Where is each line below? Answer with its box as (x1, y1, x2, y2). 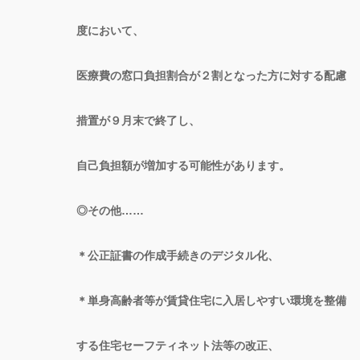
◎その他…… (76, 203, 144, 217)
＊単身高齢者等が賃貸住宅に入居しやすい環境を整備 (76, 293, 346, 307)
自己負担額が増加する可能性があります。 (76, 158, 290, 172)
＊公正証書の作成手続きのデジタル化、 (76, 248, 279, 262)
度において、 (76, 23, 144, 37)
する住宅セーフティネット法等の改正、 (76, 338, 279, 352)
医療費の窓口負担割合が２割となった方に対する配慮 (76, 68, 346, 82)
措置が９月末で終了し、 (76, 113, 200, 127)
